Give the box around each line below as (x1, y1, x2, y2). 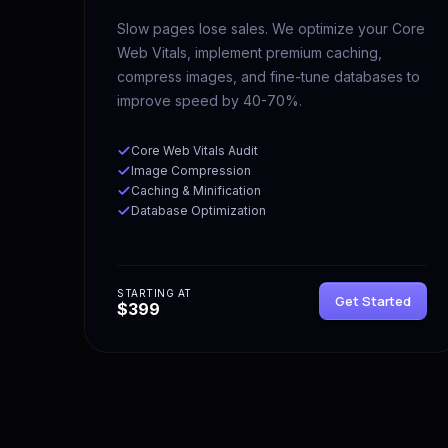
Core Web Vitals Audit (131, 142, 258, 158)
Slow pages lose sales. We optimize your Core (117, 19, 425, 37)
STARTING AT (117, 286, 192, 299)
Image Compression (131, 162, 251, 178)
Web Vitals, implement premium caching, (117, 43, 382, 61)
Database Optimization (131, 202, 266, 218)
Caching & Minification (131, 182, 261, 198)
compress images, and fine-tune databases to (117, 67, 420, 85)
